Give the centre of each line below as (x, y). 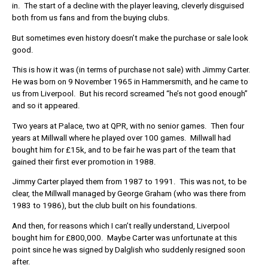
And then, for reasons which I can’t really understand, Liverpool (121, 226)
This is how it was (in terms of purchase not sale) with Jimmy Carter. (132, 70)
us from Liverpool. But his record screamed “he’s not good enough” (130, 94)
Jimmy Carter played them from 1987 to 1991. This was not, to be (129, 182)
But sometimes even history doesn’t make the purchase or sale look (130, 38)
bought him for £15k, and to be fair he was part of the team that (124, 150)
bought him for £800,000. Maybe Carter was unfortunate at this (124, 237)
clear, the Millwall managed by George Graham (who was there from (129, 194)
